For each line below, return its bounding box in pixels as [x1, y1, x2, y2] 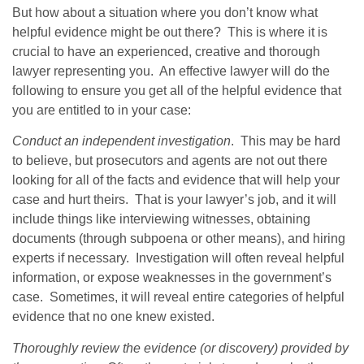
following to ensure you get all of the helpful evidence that [12, 83, 341, 97]
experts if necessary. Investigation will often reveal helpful [12, 251, 344, 266]
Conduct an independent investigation [12, 134, 231, 149]
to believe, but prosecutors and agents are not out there [12, 154, 327, 168]
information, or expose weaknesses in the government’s [12, 271, 331, 285]
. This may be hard [231, 134, 340, 149]
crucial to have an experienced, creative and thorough [12, 44, 320, 58]
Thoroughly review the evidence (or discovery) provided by [12, 340, 349, 355]
